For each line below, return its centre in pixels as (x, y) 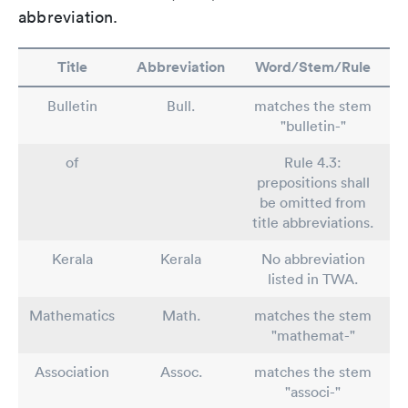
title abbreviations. (313, 222)
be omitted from (313, 202)
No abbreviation (313, 259)
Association (72, 372)
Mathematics (72, 315)
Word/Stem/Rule (313, 67)
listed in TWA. (313, 279)
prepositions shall (313, 182)
